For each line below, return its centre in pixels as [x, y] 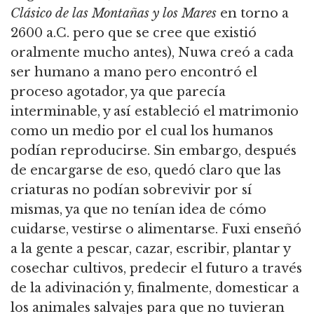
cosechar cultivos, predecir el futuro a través [156, 269]
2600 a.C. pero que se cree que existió [134, 33]
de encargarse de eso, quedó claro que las [146, 171]
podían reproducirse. [80, 151]
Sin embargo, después [223, 151]
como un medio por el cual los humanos [142, 131]
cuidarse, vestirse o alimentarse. [114, 230]
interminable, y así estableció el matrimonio [155, 112]
